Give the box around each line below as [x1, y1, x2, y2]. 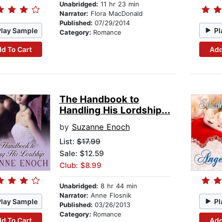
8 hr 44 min [98, 182, 137, 190]
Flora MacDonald [88, 9, 143, 18]
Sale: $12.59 [59, 149, 104, 159]
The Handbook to [59, 94, 139, 106]
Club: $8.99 [59, 161, 102, 170]
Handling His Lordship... [59, 105, 170, 116]
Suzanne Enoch [71, 122, 130, 132]
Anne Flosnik [88, 191, 131, 200]
